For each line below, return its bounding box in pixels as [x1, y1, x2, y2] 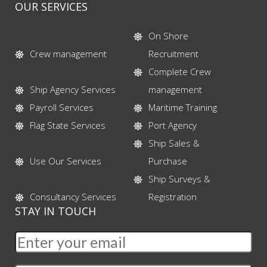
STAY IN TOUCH [15, 204, 96, 219]
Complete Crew [148, 66, 212, 78]
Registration [148, 191, 197, 203]
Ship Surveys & [148, 173, 211, 185]
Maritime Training [148, 101, 218, 114]
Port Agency [148, 119, 197, 132]
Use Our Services [30, 155, 101, 167]
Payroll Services [30, 101, 94, 114]
